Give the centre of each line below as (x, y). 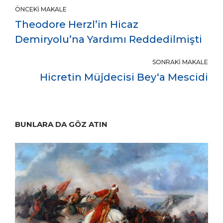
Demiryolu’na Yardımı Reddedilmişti (109, 39)
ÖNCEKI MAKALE (41, 9)
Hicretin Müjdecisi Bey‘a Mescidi (124, 77)
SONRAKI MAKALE (180, 62)
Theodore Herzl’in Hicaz (77, 24)
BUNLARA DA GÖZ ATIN (61, 124)
